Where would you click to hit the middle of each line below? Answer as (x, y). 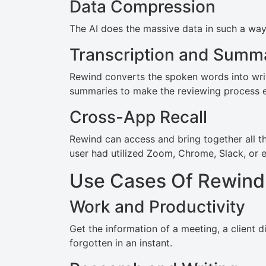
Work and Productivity (157, 207)
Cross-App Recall (138, 117)
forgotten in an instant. (121, 243)
